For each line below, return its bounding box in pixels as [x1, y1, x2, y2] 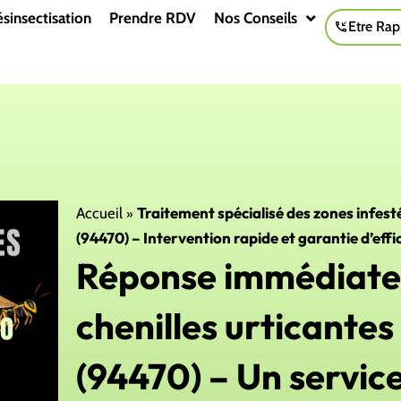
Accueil [76, 204, 124, 223]
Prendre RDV [109, 9, 197, 27]
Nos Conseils [214, 9, 298, 27]
